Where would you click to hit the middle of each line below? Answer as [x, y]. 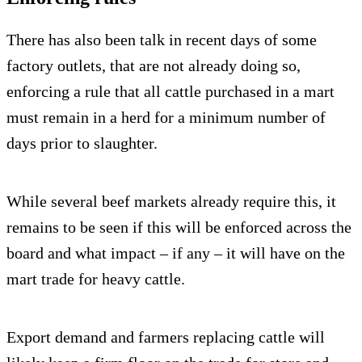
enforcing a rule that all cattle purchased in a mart [170, 91]
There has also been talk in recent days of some [162, 39]
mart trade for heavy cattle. [96, 278]
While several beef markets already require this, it [171, 201]
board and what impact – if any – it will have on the [176, 253]
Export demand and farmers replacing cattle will [166, 337]
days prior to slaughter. [82, 143]
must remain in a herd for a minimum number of [166, 117]
